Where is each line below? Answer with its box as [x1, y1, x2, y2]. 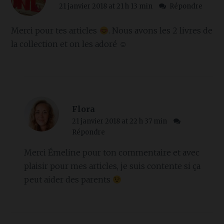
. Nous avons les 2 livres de [108, 25, 212, 36]
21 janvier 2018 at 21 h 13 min [58, 1, 154, 10]
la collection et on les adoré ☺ [11, 39, 127, 49]
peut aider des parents [23, 174, 112, 185]
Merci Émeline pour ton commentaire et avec [23, 147, 199, 158]
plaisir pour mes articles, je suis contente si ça [23, 161, 200, 171]
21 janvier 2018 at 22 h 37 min [71, 117, 168, 126]
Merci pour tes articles [11, 25, 99, 36]
